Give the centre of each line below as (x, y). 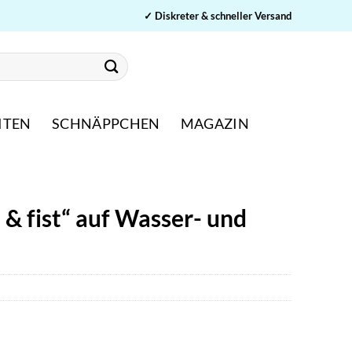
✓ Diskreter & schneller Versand (218, 15)
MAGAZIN (215, 123)
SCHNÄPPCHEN (106, 123)
